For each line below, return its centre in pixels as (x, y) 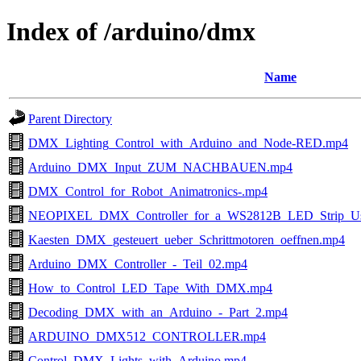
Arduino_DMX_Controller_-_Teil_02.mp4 (138, 263)
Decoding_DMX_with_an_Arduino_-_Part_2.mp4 (158, 312)
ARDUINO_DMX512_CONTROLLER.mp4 (147, 336)
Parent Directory (70, 118)
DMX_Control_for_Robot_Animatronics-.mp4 (148, 191)
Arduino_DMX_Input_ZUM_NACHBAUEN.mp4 (160, 167)
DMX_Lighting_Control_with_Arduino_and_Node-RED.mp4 (188, 143)
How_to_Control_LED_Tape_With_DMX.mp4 (150, 288)
